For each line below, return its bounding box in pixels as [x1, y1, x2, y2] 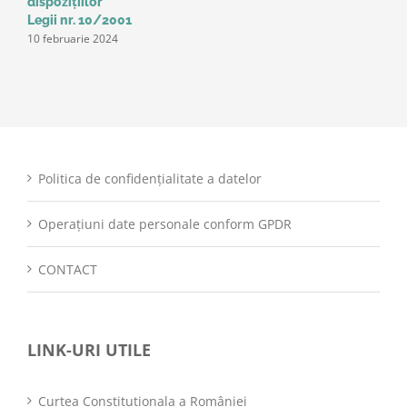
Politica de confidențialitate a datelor [38, 170, 262, 188]
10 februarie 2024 [27, 31, 118, 47]
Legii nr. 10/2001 [27, 13, 132, 28]
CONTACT [38, 261, 97, 279]
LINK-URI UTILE [27, 339, 151, 362]
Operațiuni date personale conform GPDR [38, 215, 292, 233]
